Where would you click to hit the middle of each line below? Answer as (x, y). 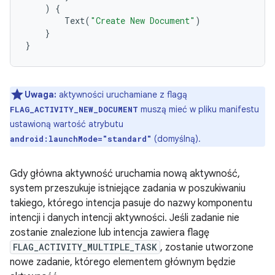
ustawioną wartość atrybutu (67, 124)
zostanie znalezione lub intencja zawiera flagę (110, 232)
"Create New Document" (143, 20)
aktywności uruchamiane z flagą (122, 94)
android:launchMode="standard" (81, 138)
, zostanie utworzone (207, 247)
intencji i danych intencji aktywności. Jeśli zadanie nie (125, 218)
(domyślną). (176, 138)
